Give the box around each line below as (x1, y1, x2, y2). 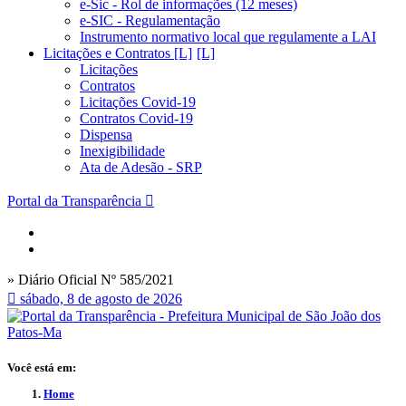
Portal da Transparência (7, 193, 141, 208)
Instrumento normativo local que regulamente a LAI (80, 29, 376, 44)
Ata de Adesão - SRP (80, 159, 202, 175)
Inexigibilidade (80, 143, 165, 159)
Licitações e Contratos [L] (43, 45, 192, 61)
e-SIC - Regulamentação (80, 13, 220, 28)
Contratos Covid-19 (80, 111, 193, 126)
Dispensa (80, 127, 132, 142)
